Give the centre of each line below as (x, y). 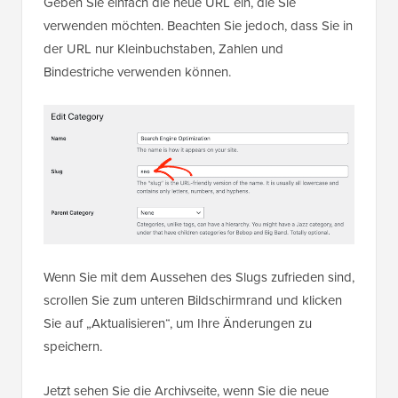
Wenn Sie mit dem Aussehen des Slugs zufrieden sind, (199, 277)
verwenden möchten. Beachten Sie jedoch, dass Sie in (198, 25)
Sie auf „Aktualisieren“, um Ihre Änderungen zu (178, 323)
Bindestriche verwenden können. (137, 72)
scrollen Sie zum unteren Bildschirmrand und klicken (193, 300)
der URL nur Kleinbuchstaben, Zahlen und (163, 48)
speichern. (73, 346)
